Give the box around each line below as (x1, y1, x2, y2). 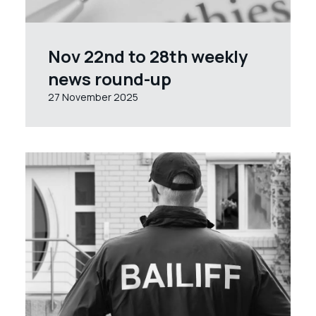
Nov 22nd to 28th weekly (48, 44, 248, 68)
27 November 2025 (48, 90, 138, 104)
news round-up (48, 67, 171, 90)
